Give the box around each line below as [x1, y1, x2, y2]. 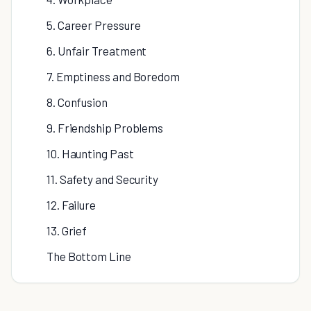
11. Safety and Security [47, 172, 159, 186]
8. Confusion [47, 95, 108, 109]
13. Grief [47, 224, 87, 237]
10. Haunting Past [47, 146, 134, 160]
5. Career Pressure [47, 18, 141, 32]
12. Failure [47, 198, 96, 212]
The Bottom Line [47, 249, 131, 263]
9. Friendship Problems [47, 121, 164, 135]
